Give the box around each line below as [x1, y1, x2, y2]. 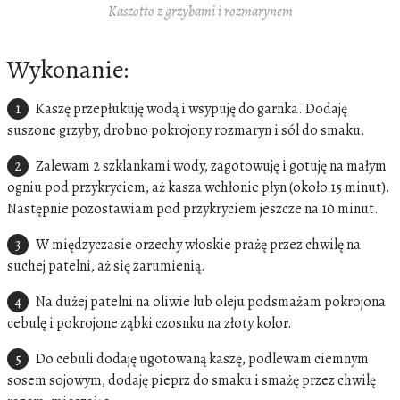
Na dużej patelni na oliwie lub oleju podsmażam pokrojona [36, 292, 386, 312]
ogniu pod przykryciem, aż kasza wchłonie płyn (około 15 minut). [7, 178, 390, 198]
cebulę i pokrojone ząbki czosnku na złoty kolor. [7, 313, 292, 334]
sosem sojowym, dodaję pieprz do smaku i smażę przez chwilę [7, 371, 376, 391]
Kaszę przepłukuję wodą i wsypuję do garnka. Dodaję [36, 99, 347, 120]
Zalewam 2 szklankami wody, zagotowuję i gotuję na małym [36, 156, 387, 177]
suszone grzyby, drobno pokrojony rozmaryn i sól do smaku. [7, 121, 365, 141]
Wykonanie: [7, 53, 129, 87]
